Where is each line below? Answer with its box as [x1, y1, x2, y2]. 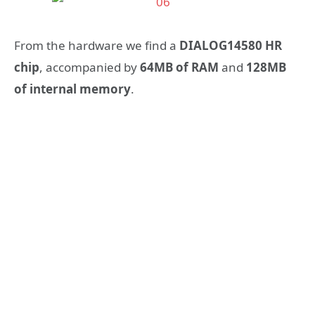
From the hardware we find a [14, 37, 179, 54]
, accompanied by [39, 59, 140, 76]
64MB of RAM [140, 59, 219, 76]
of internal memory [14, 81, 131, 98]
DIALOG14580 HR [179, 37, 282, 54]
